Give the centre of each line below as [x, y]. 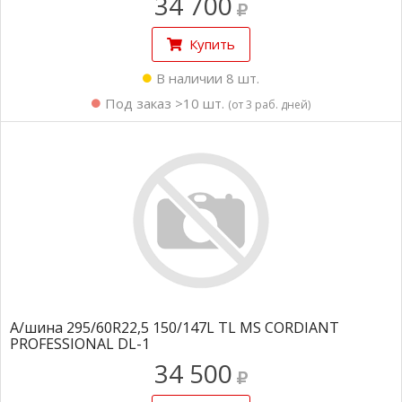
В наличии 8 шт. [208, 78]
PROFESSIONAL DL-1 [80, 344]
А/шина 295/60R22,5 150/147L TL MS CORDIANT [175, 328]
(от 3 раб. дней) [269, 105]
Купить [212, 44]
